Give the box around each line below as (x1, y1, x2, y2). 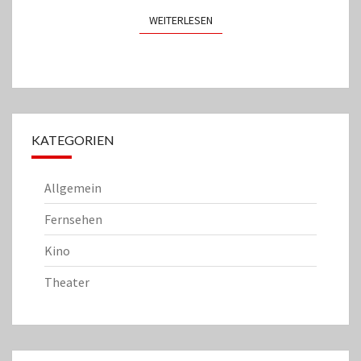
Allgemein (44, 180, 102, 197)
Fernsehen (44, 211, 102, 228)
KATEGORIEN (31, 132, 114, 148)
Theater (44, 274, 89, 291)
